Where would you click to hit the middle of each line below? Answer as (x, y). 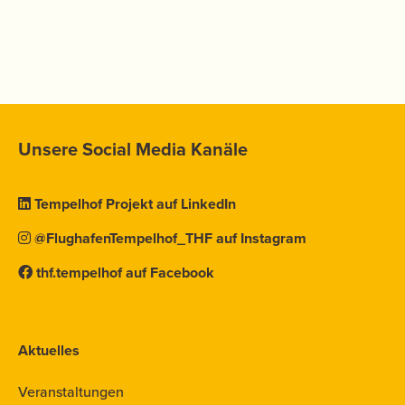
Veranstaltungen (71, 392)
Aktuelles (49, 350)
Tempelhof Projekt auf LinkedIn (135, 204)
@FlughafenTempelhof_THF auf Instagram (170, 238)
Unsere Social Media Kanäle (133, 149)
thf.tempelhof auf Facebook (125, 273)
